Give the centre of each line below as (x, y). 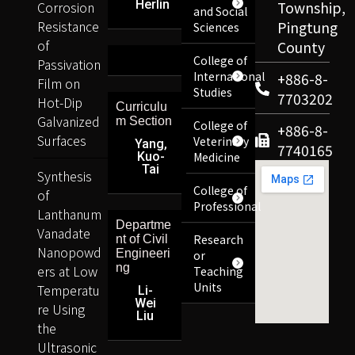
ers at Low (68, 271)
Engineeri (143, 253)
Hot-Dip (60, 102)
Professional (227, 206)
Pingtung (307, 27)
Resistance (69, 26)
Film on (59, 83)
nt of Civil (141, 239)
